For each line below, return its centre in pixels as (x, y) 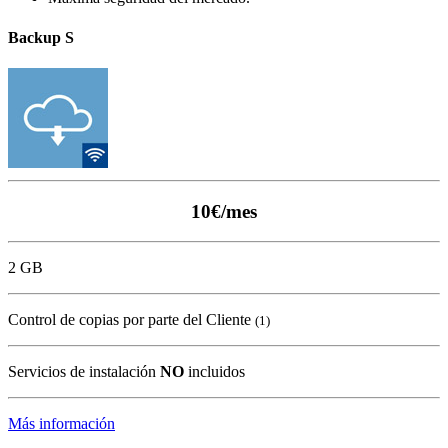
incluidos (214, 372)
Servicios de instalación (84, 372)
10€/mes (224, 211)
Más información (61, 424)
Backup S (41, 37)
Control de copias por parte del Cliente (131, 320)
